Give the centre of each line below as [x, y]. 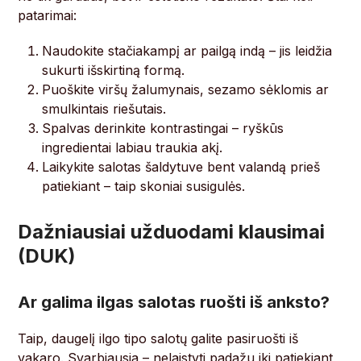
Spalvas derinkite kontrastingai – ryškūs [163, 129]
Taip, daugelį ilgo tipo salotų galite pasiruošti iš [158, 339]
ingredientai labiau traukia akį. [133, 148]
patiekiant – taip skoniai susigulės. [144, 187]
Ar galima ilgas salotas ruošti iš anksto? [174, 303]
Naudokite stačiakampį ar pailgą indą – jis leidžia [187, 51]
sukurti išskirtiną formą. [114, 71]
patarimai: [48, 16]
